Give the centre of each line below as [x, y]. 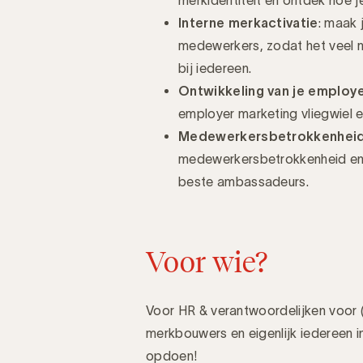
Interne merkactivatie [248, 22]
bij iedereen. [217, 68]
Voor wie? [207, 261]
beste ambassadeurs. [244, 181]
